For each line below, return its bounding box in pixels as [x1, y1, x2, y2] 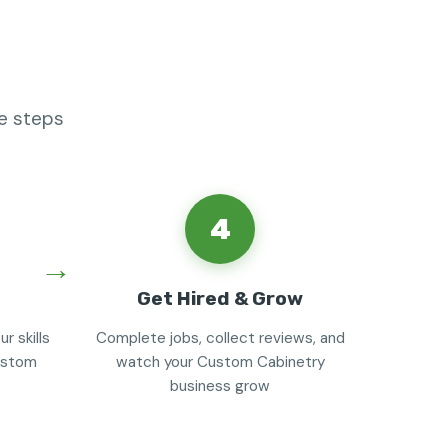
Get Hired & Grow [137, 287, 303, 310]
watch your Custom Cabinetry [115, 352, 325, 372]
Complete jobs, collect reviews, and [95, 328, 345, 348]
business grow [170, 376, 270, 396]
